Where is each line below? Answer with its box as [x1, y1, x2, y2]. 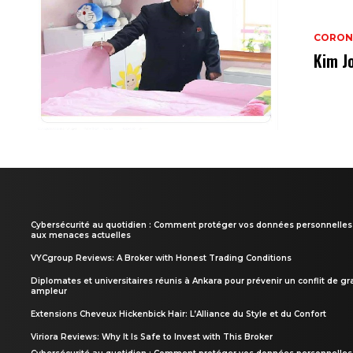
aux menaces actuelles [31, 229, 131, 240]
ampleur [31, 285, 67, 296]
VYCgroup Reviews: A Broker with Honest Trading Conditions [31, 252, 292, 263]
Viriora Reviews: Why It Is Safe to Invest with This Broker [31, 331, 273, 342]
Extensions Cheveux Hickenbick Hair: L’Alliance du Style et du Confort [31, 308, 326, 319]
